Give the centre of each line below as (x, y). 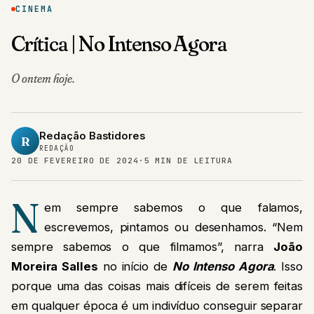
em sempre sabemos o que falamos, (173, 208)
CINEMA (35, 9)
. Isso (288, 267)
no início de (135, 267)
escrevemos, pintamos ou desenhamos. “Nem (173, 227)
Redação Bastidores (92, 136)
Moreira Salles (55, 267)
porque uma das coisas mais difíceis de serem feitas (157, 286)
